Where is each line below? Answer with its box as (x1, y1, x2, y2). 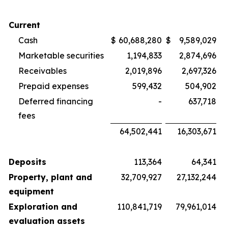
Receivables (18, 65, 67, 76)
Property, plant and (9, 172, 92, 182)
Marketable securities (18, 50, 104, 61)
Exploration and (9, 201, 77, 212)
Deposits (9, 156, 46, 167)
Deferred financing (18, 96, 93, 106)
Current (9, 19, 40, 30)
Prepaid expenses (18, 80, 89, 91)
